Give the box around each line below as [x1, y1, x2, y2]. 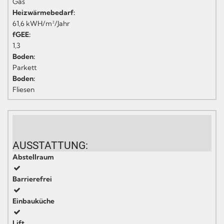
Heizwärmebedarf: [12, 7, 75, 17]
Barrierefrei [12, 174, 52, 183]
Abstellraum [12, 152, 54, 161]
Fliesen [12, 84, 34, 94]
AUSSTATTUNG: [12, 139, 88, 151]
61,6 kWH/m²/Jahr [12, 18, 69, 28]
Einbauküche [12, 196, 54, 205]
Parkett [12, 62, 36, 72]
